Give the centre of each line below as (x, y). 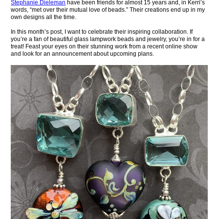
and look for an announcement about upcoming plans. (83, 54)
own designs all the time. (44, 17)
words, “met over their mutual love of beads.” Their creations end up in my (108, 10)
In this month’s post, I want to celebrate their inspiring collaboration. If (102, 32)
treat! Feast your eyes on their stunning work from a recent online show (104, 46)
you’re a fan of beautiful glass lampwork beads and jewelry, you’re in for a (108, 39)
